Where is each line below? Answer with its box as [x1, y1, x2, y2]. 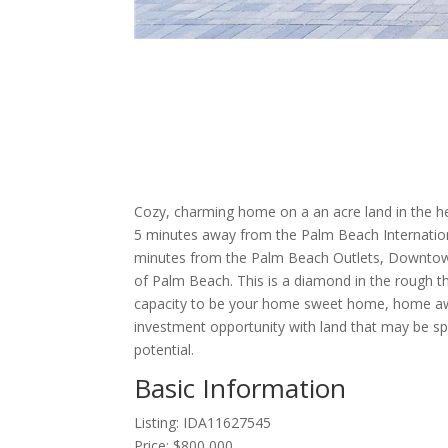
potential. [134, 340, 195, 360]
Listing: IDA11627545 [134, 413, 272, 433]
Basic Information [134, 370, 347, 407]
